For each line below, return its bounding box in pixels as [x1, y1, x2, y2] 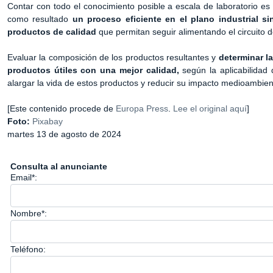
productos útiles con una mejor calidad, [7, 65, 179, 75]
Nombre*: [10, 208, 47, 218]
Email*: [10, 172, 37, 182]
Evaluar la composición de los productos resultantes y [7, 52, 219, 62]
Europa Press [116, 104, 168, 113]
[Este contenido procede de [7, 104, 116, 113]
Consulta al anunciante [10, 161, 107, 171]
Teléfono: [10, 244, 46, 254]
